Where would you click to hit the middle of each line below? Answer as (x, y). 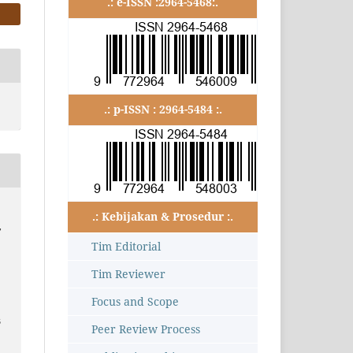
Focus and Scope (135, 302)
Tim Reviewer (128, 274)
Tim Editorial (126, 247)
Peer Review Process (146, 329)
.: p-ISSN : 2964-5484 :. (163, 110)
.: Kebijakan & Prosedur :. (163, 217)
